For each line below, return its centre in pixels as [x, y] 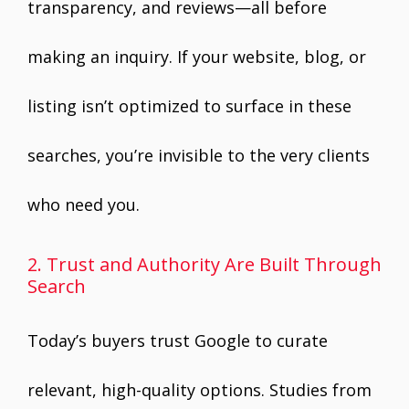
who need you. [84, 204]
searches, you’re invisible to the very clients [199, 155]
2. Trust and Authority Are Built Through [204, 264]
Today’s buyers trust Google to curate [178, 341]
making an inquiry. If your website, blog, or [197, 57]
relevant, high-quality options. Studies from [199, 390]
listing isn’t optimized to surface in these [189, 106]
